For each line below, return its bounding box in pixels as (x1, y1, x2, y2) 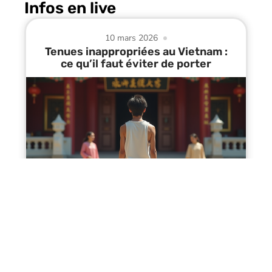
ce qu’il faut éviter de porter (61, 57, 211, 71)
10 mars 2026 (105, 32, 158, 44)
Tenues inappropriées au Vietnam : (44, 45, 228, 59)
